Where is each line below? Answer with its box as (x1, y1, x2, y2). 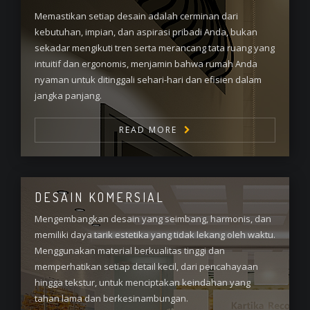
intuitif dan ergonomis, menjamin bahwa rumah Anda (35, 57, 257, 70)
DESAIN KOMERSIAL (35, 190, 165, 205)
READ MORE (118, 124, 177, 136)
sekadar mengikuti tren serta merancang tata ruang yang (35, 42, 275, 54)
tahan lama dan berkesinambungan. (35, 292, 188, 304)
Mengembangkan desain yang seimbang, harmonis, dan (35, 212, 271, 225)
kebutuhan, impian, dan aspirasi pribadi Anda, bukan (35, 26, 257, 38)
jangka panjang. (35, 89, 102, 102)
